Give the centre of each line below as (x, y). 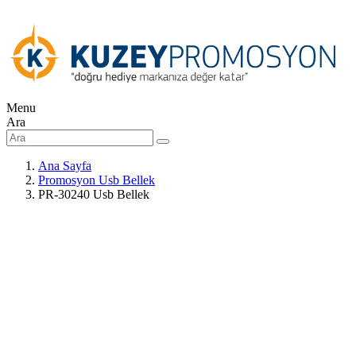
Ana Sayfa (65, 166)
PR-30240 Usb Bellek (94, 194)
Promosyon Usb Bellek (97, 180)
